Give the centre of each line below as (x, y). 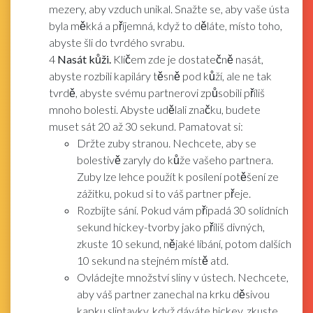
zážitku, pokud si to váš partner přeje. (164, 193)
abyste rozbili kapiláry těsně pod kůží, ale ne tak (160, 75)
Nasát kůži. (84, 59)
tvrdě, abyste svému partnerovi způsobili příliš (157, 92)
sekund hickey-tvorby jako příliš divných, (171, 226)
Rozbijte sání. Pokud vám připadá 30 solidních (183, 210)
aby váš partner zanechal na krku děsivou (173, 293)
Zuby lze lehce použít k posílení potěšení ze (178, 176)
